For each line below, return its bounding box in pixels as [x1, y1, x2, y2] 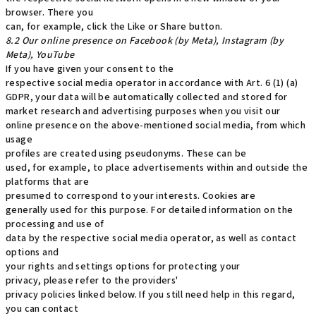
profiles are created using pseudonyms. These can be [6, 147, 247, 161]
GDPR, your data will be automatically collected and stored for [6, 90, 288, 104]
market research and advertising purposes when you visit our [6, 104, 281, 119]
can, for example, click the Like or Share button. [6, 20, 223, 34]
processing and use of [6, 217, 104, 231]
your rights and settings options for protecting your [6, 260, 241, 274]
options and [6, 245, 59, 260]
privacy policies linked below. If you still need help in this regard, [6, 288, 296, 302]
